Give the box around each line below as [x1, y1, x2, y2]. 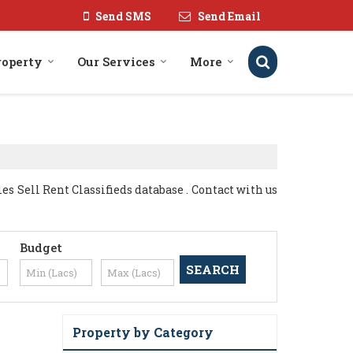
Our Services [77, 54, 155, 69]
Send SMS [95, 9, 151, 24]
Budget [19, 240, 62, 255]
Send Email [198, 9, 261, 24]
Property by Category [72, 324, 214, 340]
